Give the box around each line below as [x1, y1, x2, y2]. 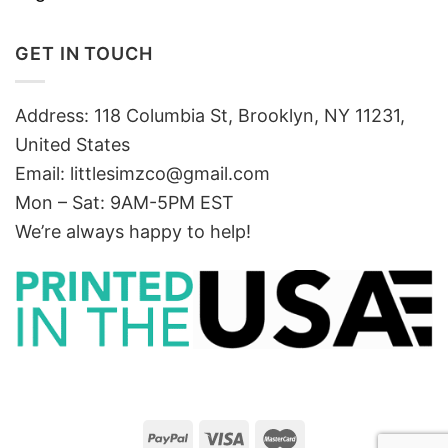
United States [15, 134, 130, 156]
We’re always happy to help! [15, 221, 251, 243]
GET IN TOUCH [15, 43, 153, 65]
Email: [15, 163, 70, 185]
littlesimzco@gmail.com [70, 163, 270, 185]
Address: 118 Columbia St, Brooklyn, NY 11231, [15, 105, 405, 127]
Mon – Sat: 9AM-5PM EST [15, 192, 234, 214]
